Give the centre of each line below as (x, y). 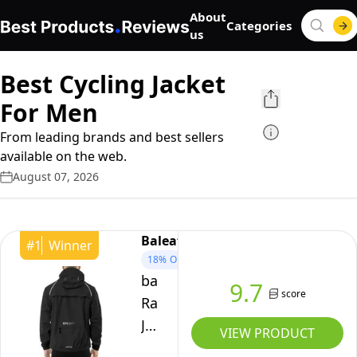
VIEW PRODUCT (267, 333)
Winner (71, 245)
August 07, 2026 (56, 177)
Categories (259, 25)
